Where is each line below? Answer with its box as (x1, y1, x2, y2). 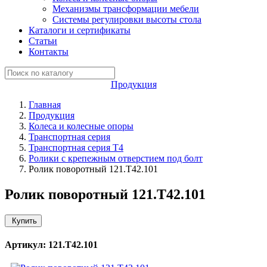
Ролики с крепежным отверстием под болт (29, 153, 203, 163)
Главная (29, 100, 61, 110)
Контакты (29, 46, 69, 57)
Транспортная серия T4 (29, 142, 123, 153)
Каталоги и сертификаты (29, 25, 131, 35)
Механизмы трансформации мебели (52, 4, 199, 14)
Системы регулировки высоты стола (52, 14, 201, 24)
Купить (10, 216, 37, 225)
